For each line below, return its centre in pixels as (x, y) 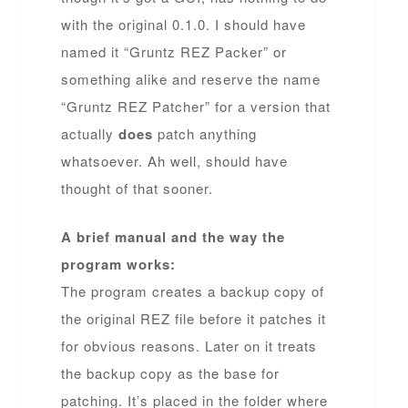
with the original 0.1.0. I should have (184, 24)
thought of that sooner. (138, 188)
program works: (119, 264)
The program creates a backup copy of (193, 291)
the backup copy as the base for (171, 372)
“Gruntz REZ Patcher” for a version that (196, 106)
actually (90, 133)
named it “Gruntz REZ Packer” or (174, 51)
